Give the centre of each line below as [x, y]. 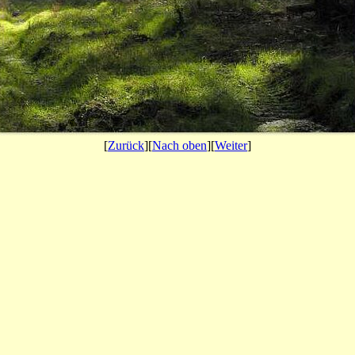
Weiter [231, 145]
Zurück [126, 145]
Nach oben [179, 145]
